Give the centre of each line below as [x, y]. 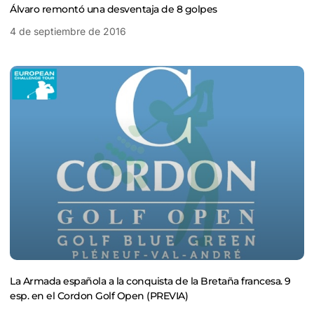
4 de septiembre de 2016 [68, 31]
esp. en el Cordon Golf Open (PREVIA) [99, 296]
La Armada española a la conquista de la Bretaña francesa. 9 [150, 281]
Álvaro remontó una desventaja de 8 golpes [114, 9]
